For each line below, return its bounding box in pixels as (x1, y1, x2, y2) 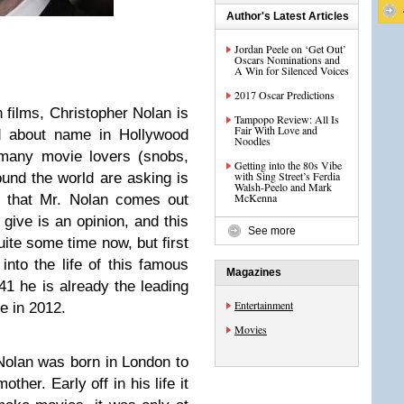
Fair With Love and (234, 123, 317, 137)
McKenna (234, 190, 277, 205)
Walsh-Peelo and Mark (234, 179, 332, 194)
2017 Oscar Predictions (234, 87, 335, 102)
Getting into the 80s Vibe (234, 158, 342, 172)
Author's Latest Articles (226, 10, 349, 23)
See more (248, 225, 296, 237)
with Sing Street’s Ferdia (234, 169, 340, 183)
